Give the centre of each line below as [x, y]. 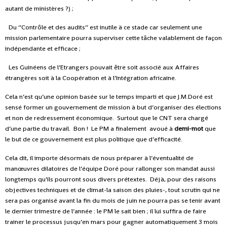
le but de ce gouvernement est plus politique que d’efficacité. [94, 139]
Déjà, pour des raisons [183, 179]
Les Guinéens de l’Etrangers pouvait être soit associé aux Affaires [104, 67]
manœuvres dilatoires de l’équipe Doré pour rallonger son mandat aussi [110, 169]
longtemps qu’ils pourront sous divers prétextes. [76, 179]
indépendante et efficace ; [43, 49]
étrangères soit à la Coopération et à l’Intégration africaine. [91, 78]
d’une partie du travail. [38, 129]
